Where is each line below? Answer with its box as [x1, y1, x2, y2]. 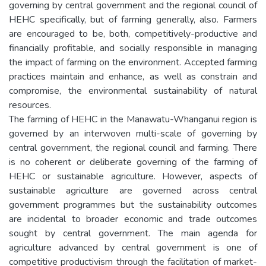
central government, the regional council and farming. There [9, 141, 257, 154]
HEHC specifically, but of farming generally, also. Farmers [9, 12, 257, 26]
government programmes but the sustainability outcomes [9, 198, 257, 211]
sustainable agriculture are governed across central [9, 183, 257, 197]
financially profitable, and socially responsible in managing [9, 41, 257, 55]
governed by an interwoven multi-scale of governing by [9, 126, 257, 140]
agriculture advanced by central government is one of [9, 240, 257, 254]
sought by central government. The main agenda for [9, 226, 257, 240]
